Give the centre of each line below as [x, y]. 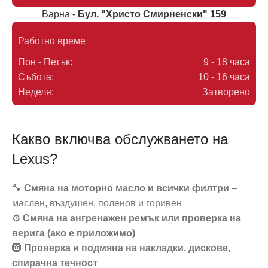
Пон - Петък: [45, 62]
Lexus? [35, 159]
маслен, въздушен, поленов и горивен [97, 203]
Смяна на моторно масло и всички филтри [127, 188]
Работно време [52, 41]
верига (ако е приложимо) [74, 233]
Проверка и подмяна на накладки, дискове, [127, 248]
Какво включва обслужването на [120, 139]
